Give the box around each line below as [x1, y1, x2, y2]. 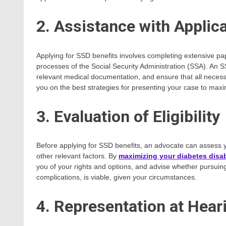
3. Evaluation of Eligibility [36, 106, 220, 126]
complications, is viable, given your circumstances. [36, 173, 197, 182]
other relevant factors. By [36, 152, 119, 160]
